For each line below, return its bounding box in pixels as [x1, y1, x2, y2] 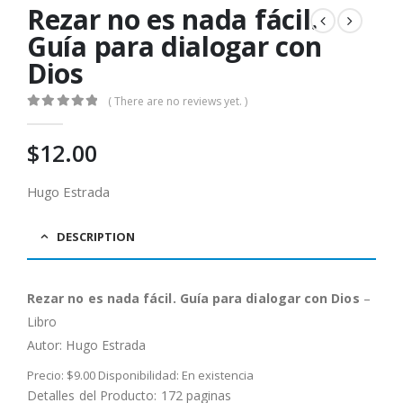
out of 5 [34, 112, 86, 123]
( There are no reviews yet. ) [108, 93, 248, 109]
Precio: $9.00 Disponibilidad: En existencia [27, 367, 254, 384]
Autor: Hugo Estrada [27, 336, 147, 354]
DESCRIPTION [57, 228, 135, 246]
